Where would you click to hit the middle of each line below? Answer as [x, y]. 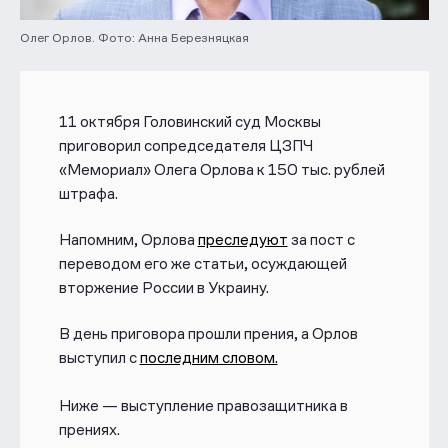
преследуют [242, 239]
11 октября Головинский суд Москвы [189, 121]
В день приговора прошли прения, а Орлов [208, 334]
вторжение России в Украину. [163, 287]
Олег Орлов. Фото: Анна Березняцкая [134, 38]
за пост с [321, 239]
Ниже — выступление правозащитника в [203, 406]
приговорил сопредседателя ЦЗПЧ [185, 145]
